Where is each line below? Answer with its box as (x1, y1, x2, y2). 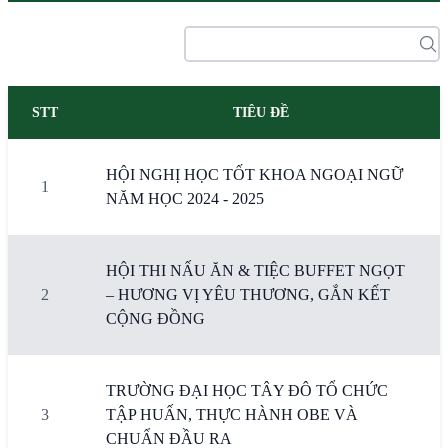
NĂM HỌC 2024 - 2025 (106, 190, 264, 207)
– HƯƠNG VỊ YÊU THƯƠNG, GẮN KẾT (106, 286, 390, 303)
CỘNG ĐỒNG (106, 310, 205, 327)
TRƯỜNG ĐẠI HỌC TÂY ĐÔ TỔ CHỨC (106, 382, 388, 399)
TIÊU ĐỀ (233, 105, 289, 120)
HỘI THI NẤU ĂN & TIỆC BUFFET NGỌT (106, 262, 405, 279)
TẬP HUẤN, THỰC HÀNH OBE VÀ (106, 406, 358, 423)
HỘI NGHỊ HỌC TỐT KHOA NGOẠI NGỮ (106, 166, 403, 183)
